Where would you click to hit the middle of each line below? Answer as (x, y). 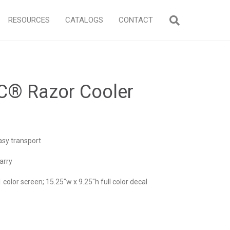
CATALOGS (84, 20)
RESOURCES (29, 20)
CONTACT (136, 20)
